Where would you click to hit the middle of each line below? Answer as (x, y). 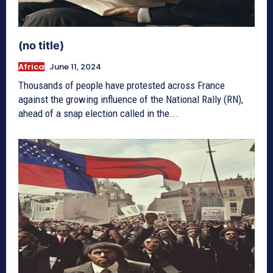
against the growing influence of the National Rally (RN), (131, 99)
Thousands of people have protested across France (122, 85)
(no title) (41, 45)
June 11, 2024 (75, 66)
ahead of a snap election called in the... (98, 113)
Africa (31, 66)
